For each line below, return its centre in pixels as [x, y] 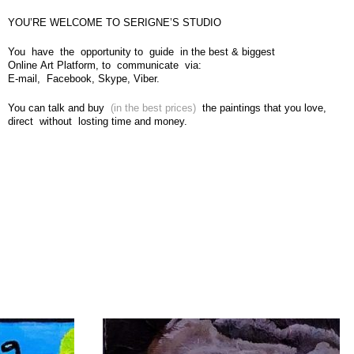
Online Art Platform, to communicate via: [104, 65]
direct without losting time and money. [97, 121]
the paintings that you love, [264, 107]
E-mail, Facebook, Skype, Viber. [83, 78]
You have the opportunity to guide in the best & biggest [141, 51]
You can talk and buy [59, 107]
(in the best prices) [154, 107]
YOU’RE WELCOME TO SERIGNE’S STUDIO [114, 22]
